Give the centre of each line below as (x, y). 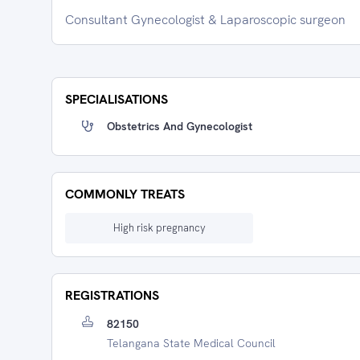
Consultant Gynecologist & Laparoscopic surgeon (205, 20)
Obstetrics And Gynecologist (180, 126)
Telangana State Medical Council (191, 343)
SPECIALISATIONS (117, 99)
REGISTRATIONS (112, 295)
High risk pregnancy (159, 228)
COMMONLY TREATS (125, 194)
